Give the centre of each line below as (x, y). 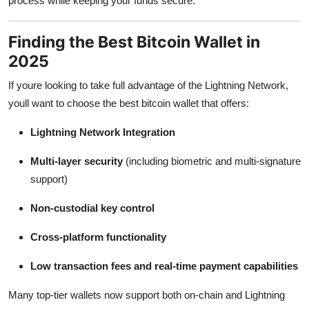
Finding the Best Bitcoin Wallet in (134, 41)
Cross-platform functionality (98, 237)
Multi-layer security (77, 161)
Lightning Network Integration (103, 132)
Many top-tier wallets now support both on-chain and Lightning (147, 295)
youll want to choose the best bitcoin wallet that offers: (129, 103)
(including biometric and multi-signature (212, 161)
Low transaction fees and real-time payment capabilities (164, 266)
